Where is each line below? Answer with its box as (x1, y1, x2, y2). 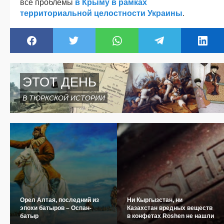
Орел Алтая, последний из (20, 196, 99, 203)
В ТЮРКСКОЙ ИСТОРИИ (22, 93, 105, 102)
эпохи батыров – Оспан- (20, 204, 91, 211)
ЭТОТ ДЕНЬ (22, 74, 96, 89)
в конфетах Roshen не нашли (127, 212, 214, 219)
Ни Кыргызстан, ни (127, 196, 182, 203)
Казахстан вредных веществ (127, 204, 212, 211)
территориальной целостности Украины (20, 8, 182, 17)
